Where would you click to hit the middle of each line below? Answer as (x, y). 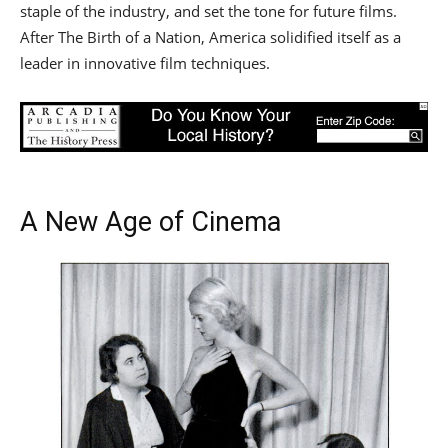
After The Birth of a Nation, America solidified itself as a (210, 37)
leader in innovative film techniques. (145, 63)
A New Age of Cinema (150, 222)
